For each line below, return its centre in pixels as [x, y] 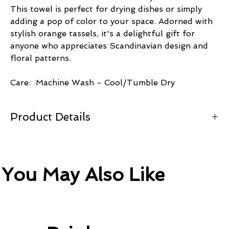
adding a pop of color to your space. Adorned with [111, 21]
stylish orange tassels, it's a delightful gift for [102, 33]
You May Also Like [83, 175]
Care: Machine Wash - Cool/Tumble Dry [93, 82]
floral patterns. [41, 58]
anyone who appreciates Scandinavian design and [109, 45]
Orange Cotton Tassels [50, 148]
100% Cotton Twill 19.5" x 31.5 [63, 137]
